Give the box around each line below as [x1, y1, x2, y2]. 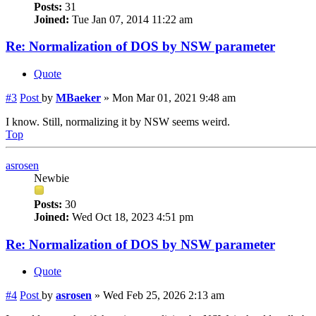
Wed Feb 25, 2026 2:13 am [103, 289, 224, 302]
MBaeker [56, 92, 101, 104]
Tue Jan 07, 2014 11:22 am [69, 13, 193, 25]
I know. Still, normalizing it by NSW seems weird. [6, 116, 230, 128]
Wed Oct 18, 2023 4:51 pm [69, 211, 193, 223]
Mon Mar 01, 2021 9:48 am [112, 92, 236, 104]
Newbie [34, 172, 69, 184]
